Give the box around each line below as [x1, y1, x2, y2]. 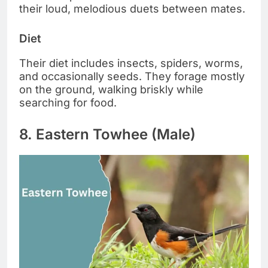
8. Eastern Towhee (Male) [19, 125, 196, 143]
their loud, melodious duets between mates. [19, 2, 245, 16]
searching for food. [19, 96, 117, 109]
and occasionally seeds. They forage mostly [19, 69, 245, 83]
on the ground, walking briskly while [19, 83, 203, 96]
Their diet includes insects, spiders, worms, [19, 56, 243, 69]
